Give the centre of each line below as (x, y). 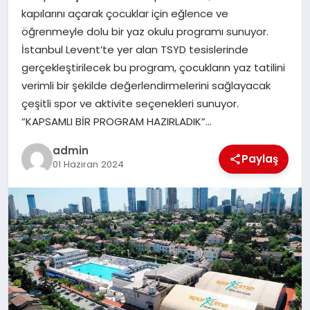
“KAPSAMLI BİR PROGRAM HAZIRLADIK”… (116, 121)
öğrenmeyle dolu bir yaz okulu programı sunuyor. (145, 31)
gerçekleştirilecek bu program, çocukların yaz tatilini (153, 67)
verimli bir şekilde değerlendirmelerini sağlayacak (146, 85)
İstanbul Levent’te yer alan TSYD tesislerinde (135, 49)
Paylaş (260, 158)
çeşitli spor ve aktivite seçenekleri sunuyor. (130, 103)
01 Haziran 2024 (88, 165)
